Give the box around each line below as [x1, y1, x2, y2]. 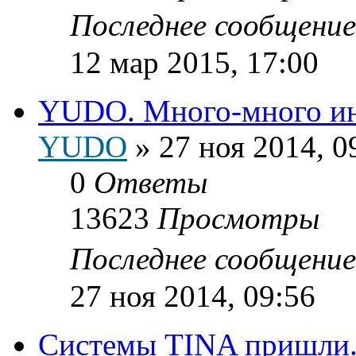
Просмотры [157, 200, 319, 235]
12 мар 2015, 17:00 [70, 44, 319, 79]
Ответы [94, 164, 207, 199]
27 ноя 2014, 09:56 [70, 278, 315, 313]
